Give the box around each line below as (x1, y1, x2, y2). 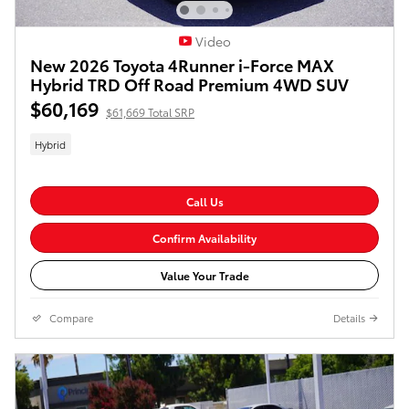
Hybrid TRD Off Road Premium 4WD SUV (30, 72, 349, 96)
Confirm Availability (152, 230, 257, 246)
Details (333, 309, 365, 325)
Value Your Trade (160, 267, 249, 283)
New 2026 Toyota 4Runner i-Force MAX (30, 53, 334, 77)
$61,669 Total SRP (106, 104, 194, 121)
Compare (49, 309, 93, 325)
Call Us (185, 193, 224, 209)
